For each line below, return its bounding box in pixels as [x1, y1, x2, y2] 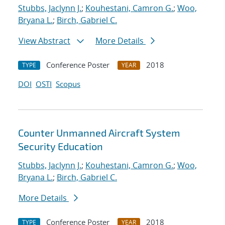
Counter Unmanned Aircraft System [18, 127, 180, 139]
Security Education [18, 140, 103, 153]
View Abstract [19, 35, 70, 47]
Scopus [56, 79, 80, 89]
